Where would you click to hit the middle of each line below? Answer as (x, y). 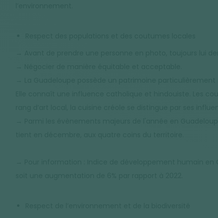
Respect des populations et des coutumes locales (110, 36)
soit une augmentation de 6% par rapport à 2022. (99, 175)
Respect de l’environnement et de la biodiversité (108, 206)
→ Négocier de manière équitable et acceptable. (99, 66)
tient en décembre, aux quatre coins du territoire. (100, 135)
